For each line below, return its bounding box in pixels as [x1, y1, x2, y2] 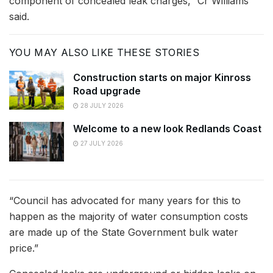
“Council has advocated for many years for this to [9, 194, 241, 207]
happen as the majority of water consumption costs [9, 210, 248, 222]
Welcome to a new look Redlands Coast [73, 122, 261, 135]
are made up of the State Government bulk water [9, 225, 238, 238]
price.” [9, 241, 38, 254]
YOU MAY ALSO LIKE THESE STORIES [9, 46, 199, 58]
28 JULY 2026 [79, 102, 124, 109]
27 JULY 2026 [79, 140, 123, 147]
